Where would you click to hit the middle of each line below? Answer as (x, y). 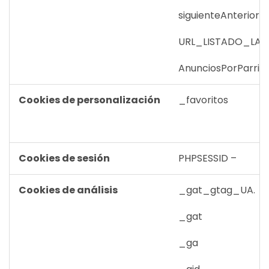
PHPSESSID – (207, 158)
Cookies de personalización (89, 100)
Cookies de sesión (64, 158)
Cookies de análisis (68, 190)
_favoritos (203, 100)
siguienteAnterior (219, 15)
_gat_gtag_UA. (217, 190)
